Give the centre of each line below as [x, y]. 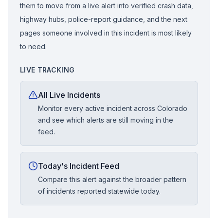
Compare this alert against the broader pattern [112, 179]
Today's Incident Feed [79, 166]
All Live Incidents [69, 95]
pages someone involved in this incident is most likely [106, 33]
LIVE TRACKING [47, 70]
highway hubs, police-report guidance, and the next [104, 19]
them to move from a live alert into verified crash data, [107, 6]
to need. [33, 46]
